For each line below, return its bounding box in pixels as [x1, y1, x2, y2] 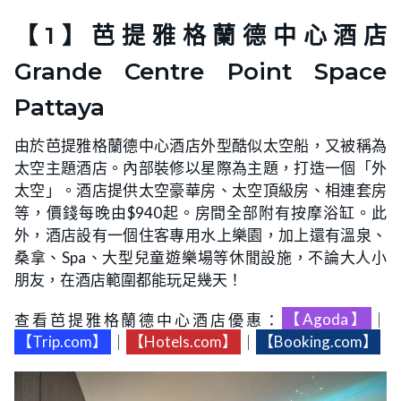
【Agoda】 [284, 310, 369, 329]
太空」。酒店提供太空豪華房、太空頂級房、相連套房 [14, 180, 387, 200]
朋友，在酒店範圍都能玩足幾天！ [14, 269, 243, 289]
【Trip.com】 [17, 332, 108, 352]
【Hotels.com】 [129, 332, 238, 352]
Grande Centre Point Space [14, 56, 387, 86]
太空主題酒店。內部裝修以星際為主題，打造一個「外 [14, 158, 387, 177]
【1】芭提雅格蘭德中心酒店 [14, 21, 387, 50]
